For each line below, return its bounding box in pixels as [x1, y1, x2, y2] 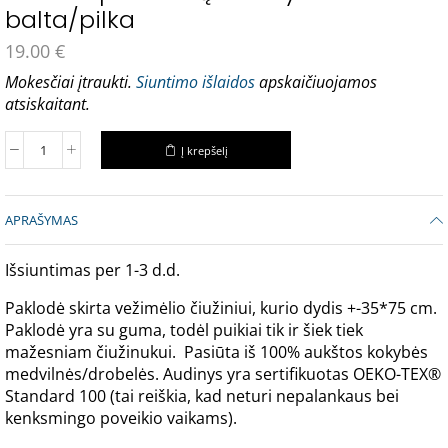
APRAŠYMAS [5, 211, 78, 230]
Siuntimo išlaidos [136, 71, 255, 94]
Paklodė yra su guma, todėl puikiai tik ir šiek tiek [5, 319, 363, 342]
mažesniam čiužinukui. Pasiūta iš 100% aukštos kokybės [5, 341, 428, 364]
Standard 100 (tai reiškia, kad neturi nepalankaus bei [5, 385, 399, 408]
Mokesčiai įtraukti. [5, 71, 136, 94]
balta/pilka [5, 3, 135, 37]
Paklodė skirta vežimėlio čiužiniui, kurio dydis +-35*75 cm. [5, 297, 437, 320]
